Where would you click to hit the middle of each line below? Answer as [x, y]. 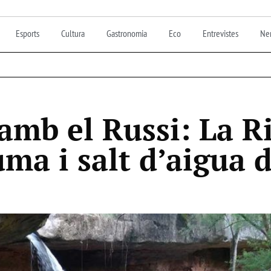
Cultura [73, 33]
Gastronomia [127, 33]
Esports [28, 33]
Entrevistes [220, 33]
